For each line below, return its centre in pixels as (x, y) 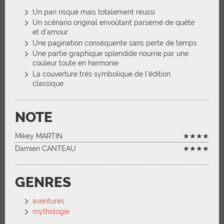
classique (48, 83)
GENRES (43, 182)
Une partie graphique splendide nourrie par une (110, 54)
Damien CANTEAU (45, 148)
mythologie (51, 212)
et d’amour (50, 32)
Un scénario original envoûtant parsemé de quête (113, 23)
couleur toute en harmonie (75, 63)
